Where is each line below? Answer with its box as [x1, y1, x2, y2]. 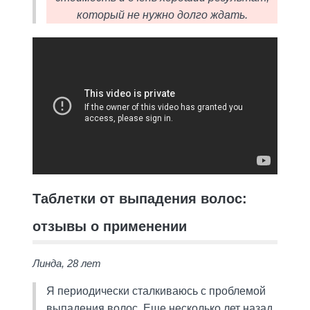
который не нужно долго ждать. [76, 8, 248, 21]
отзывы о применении [32, 218, 187, 234]
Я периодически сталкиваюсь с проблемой [46, 284, 266, 297]
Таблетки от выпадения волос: [32, 190, 247, 206]
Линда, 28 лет [32, 257, 101, 269]
